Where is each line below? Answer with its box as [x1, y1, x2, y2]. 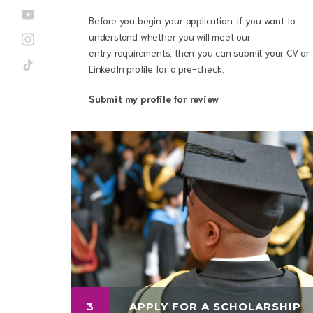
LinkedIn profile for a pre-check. [89, 62, 224, 75]
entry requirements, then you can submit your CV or [89, 46, 310, 59]
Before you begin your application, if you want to [89, 14, 296, 27]
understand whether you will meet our [89, 30, 251, 43]
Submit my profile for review [89, 92, 221, 105]
